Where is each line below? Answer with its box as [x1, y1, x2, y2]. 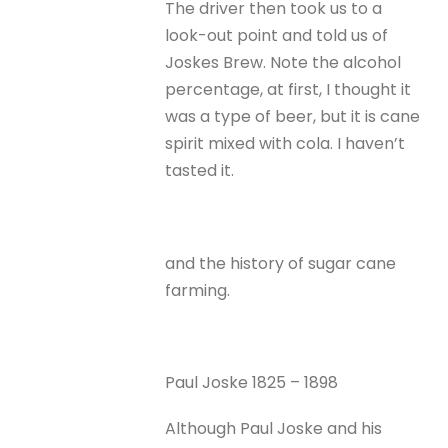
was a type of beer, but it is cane [165, 105, 421, 129]
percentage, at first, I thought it [165, 78, 412, 102]
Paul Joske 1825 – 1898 [165, 371, 339, 395]
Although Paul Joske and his [165, 417, 383, 441]
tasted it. [165, 159, 235, 183]
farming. [165, 278, 231, 302]
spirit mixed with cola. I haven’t [165, 132, 406, 156]
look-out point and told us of [165, 24, 389, 48]
